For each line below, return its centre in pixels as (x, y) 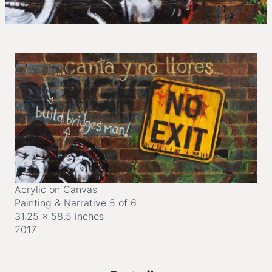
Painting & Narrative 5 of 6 (76, 203)
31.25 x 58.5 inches (59, 216)
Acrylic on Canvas (56, 190)
